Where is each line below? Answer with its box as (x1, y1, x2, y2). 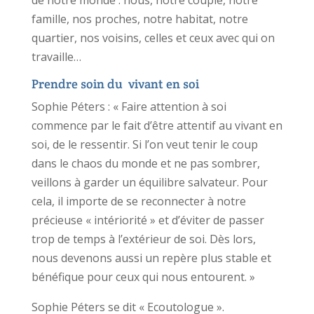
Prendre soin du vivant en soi (31, 75, 199, 92)
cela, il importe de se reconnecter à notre (31, 193, 246, 209)
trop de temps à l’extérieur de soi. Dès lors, (31, 231, 256, 247)
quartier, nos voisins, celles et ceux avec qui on (31, 29, 275, 46)
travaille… (31, 48, 81, 64)
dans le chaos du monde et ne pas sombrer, (31, 155, 260, 171)
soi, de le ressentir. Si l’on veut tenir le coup (31, 136, 258, 152)
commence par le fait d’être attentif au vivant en (31, 117, 282, 133)
